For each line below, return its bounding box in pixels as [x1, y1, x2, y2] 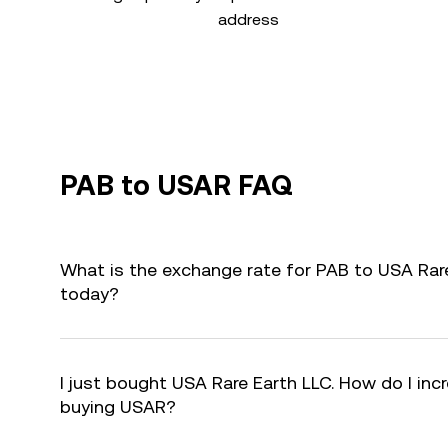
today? [60, 283, 119, 304]
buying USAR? [60, 396, 176, 417]
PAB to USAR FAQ [60, 169, 293, 201]
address [217, 10, 279, 29]
